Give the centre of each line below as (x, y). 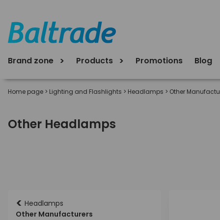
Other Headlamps (62, 124)
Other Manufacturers (54, 214)
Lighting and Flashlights (85, 92)
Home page (26, 92)
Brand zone (32, 60)
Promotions (159, 60)
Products (96, 60)
